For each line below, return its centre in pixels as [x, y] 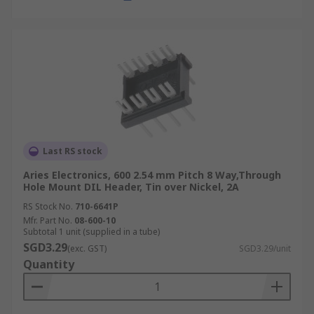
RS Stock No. [48, 206]
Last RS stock [73, 151]
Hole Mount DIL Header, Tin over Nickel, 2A [131, 187]
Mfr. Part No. [48, 220]
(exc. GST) [87, 248]
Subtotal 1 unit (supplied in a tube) [91, 232]
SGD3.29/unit [265, 248]
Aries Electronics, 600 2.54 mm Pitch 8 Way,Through [152, 175]
